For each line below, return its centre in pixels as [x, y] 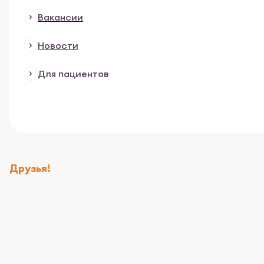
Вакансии [60, 17]
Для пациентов [73, 74]
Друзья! [31, 168]
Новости [58, 45]
